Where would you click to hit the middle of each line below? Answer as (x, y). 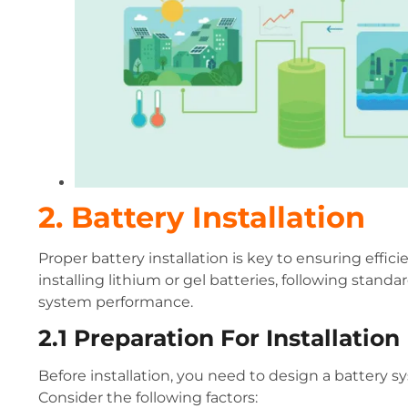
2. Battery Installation (202, 217)
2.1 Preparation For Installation (219, 338)
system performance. (116, 301)
